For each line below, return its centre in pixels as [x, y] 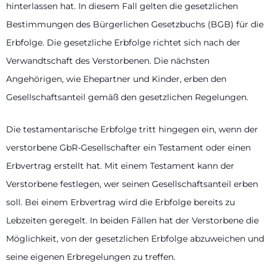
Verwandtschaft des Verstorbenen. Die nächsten [108, 61]
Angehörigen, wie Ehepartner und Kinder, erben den [116, 79]
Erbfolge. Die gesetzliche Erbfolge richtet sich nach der [123, 43]
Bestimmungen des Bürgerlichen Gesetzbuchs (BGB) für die [135, 25]
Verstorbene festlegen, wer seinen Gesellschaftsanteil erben [132, 184]
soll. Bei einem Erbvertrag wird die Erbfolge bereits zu [121, 202]
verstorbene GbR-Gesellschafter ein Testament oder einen [128, 147]
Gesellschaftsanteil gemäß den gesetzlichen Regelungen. [127, 97]
